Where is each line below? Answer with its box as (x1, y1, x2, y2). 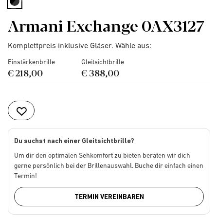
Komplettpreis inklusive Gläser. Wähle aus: (8, 41, 151, 50)
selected (16, 6, 44, 15)
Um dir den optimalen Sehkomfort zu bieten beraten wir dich (14, 151, 190, 159)
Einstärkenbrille (8, 58, 55, 66)
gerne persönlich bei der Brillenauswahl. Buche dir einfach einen (14, 162, 203, 169)
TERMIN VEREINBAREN (74, 193, 144, 200)
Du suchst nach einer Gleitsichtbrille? (14, 137, 134, 145)
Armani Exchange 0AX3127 (8, 14, 204, 36)
